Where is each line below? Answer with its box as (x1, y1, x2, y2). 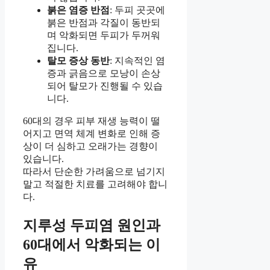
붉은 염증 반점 (47, 5, 110, 16)
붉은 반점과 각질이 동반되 (47, 17, 160, 28)
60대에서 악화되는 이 (23, 237, 160, 253)
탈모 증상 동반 (47, 55, 110, 66)
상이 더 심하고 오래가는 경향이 (23, 141, 158, 152)
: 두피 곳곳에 (110, 5, 165, 16)
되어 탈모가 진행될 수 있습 (47, 81, 163, 92)
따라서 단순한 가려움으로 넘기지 (23, 166, 165, 177)
